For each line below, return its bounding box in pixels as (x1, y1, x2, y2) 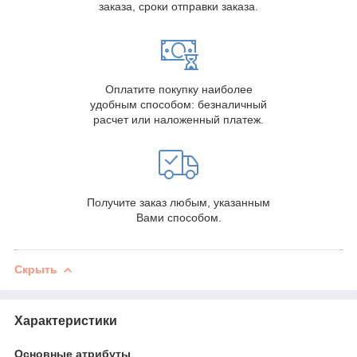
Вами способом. (135, 211, 222, 225)
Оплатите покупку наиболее (104, 83, 253, 96)
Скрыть (14, 263, 57, 277)
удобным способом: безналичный (90, 98, 267, 112)
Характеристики (14, 314, 117, 328)
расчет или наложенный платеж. (93, 113, 264, 127)
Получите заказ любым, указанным (87, 196, 270, 210)
